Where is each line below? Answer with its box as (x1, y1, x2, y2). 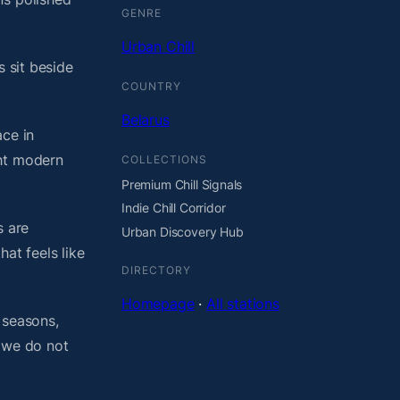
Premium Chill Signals (121, 176, 243, 192)
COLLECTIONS (121, 152, 207, 166)
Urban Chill (121, 37, 196, 55)
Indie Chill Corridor (121, 200, 226, 216)
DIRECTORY (121, 262, 191, 277)
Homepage (121, 294, 195, 312)
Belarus (121, 110, 170, 129)
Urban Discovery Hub (121, 223, 244, 239)
